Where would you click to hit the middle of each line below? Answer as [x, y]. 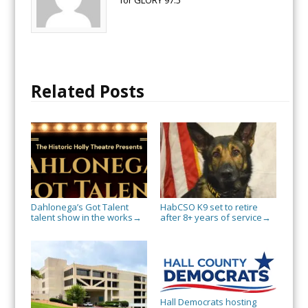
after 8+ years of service [211, 217]
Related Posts [87, 91]
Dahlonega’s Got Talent [79, 207]
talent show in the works [81, 217]
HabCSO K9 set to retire [209, 207]
